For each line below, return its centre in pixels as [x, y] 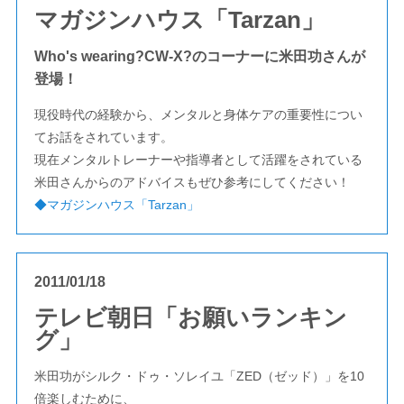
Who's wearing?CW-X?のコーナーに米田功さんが [199, 56]
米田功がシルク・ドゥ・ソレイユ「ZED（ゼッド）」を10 [199, 376]
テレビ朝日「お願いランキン [190, 317]
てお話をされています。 [103, 137]
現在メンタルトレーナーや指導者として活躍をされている [198, 160]
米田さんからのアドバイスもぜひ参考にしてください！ [192, 182]
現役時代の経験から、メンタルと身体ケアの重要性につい [198, 115]
